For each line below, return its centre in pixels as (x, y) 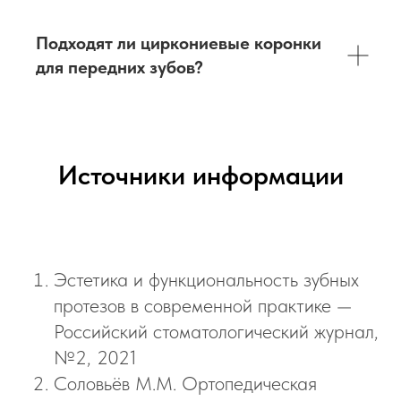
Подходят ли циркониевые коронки (179, 43)
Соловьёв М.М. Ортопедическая (185, 383)
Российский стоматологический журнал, (216, 331)
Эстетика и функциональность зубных (206, 279)
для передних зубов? (119, 67)
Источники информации (200, 175)
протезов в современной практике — (203, 305)
